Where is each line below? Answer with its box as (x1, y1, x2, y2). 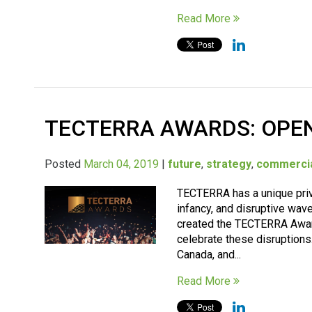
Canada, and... (177, 247, 242, 261)
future (168, 157, 202, 171)
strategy (206, 157, 252, 171)
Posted (45, 157, 84, 171)
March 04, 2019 (84, 157, 159, 171)
